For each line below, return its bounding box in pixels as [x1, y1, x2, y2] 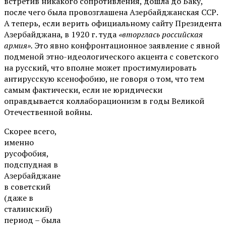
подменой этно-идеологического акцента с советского [4, 50, 218, 62]
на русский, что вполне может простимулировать [4, 62, 197, 73]
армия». [4, 39, 34, 51]
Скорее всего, [4, 125, 56, 137]
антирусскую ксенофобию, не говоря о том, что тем [4, 73, 204, 84]
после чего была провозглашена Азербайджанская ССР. [4, 6, 218, 18]
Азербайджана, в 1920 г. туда [4, 28, 119, 40]
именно [4, 136, 34, 148]
